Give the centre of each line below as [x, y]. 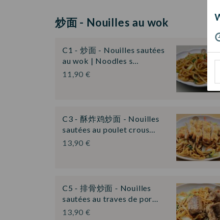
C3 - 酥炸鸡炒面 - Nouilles [111, 119]
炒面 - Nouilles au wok [112, 22]
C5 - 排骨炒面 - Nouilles [107, 188]
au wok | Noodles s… [101, 60]
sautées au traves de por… [111, 198]
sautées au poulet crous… [109, 130]
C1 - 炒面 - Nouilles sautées [114, 50]
